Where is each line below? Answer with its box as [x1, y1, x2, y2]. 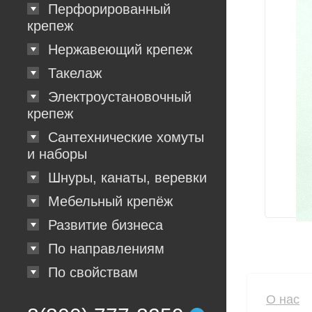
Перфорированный [48, 1, 171, 17]
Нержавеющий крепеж [48, 42, 192, 57]
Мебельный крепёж [48, 194, 173, 209]
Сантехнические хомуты [48, 130, 204, 145]
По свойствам [48, 265, 138, 280]
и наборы [27, 146, 87, 162]
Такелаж [48, 65, 102, 81]
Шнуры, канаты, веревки [48, 170, 207, 185]
